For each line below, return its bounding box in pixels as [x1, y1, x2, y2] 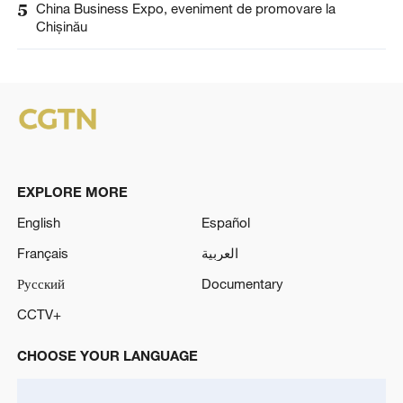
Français [16, 244, 68, 261]
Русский [16, 274, 65, 291]
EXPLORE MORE [16, 184, 128, 201]
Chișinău [35, 18, 87, 35]
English [16, 214, 60, 231]
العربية [201, 244, 238, 261]
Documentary [201, 274, 283, 291]
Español [201, 214, 250, 231]
